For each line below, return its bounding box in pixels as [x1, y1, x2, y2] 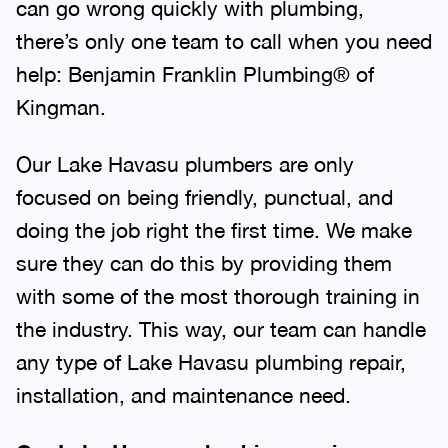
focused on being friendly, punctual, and [16, 184, 393, 209]
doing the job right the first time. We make [16, 217, 412, 242]
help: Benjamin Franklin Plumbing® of [16, 61, 374, 86]
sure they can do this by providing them [16, 250, 392, 275]
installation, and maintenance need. [16, 382, 351, 407]
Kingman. [16, 94, 106, 119]
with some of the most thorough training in [16, 283, 420, 308]
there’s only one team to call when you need [16, 28, 432, 53]
